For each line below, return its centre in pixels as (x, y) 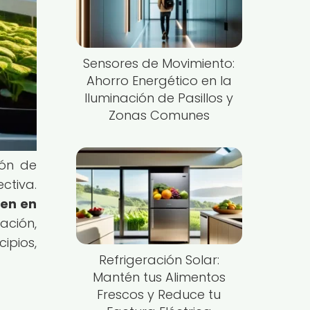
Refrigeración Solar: (159, 259)
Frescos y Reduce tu (159, 294)
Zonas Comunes (159, 115)
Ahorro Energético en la (159, 80)
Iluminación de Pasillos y (159, 98)
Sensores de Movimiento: (159, 63)
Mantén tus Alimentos (159, 277)
